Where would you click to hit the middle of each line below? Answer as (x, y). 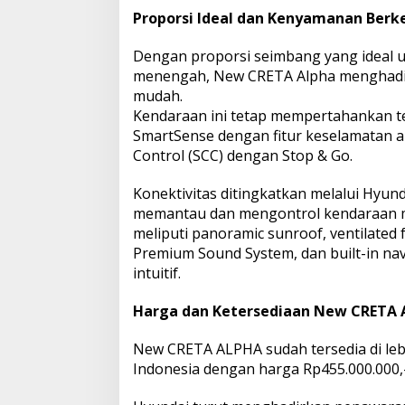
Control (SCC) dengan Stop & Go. (243, 155)
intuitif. (157, 273)
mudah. (158, 95)
